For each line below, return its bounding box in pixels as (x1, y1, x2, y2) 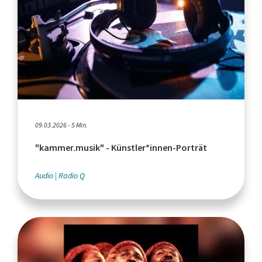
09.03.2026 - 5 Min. (35, 120, 88, 130)
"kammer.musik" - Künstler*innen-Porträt (35, 141, 207, 154)
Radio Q (58, 170, 85, 181)
